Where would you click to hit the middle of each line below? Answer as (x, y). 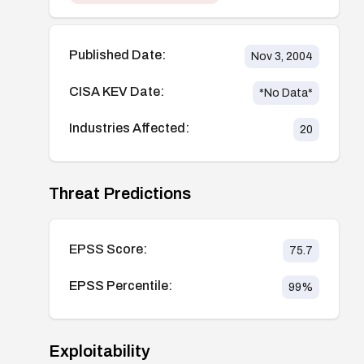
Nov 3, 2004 (282, 56)
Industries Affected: (129, 128)
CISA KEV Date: (117, 91)
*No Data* (286, 93)
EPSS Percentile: (121, 285)
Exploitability (100, 351)
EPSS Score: (108, 249)
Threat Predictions (120, 193)
